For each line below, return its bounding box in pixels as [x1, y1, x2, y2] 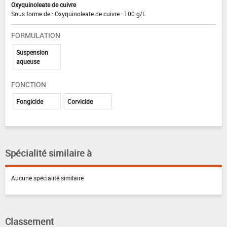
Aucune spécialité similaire [11, 174, 84, 182]
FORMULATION [11, 30, 60, 41]
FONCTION [11, 80, 46, 90]
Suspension [16, 48, 48, 57]
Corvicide [67, 97, 93, 106]
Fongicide [16, 97, 43, 106]
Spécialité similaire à [5, 147, 92, 160]
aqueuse [16, 57, 40, 66]
